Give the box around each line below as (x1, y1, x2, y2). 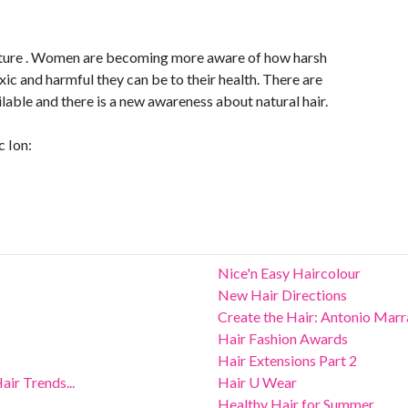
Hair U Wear (218, 373, 297, 391)
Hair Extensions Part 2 (218, 352, 357, 369)
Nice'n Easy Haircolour (218, 264, 361, 281)
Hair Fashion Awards (218, 330, 348, 347)
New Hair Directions (218, 286, 347, 303)
